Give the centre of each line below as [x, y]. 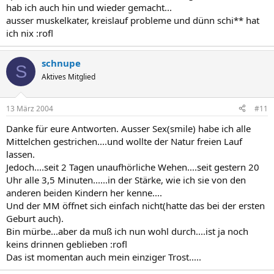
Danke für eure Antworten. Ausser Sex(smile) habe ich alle [128, 128]
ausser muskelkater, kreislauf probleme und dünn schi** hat [133, 20]
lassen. [20, 154]
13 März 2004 [30, 108]
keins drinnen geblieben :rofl [67, 244]
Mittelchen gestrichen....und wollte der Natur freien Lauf [124, 141]
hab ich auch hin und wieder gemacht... [89, 7]
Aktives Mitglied [68, 77]
